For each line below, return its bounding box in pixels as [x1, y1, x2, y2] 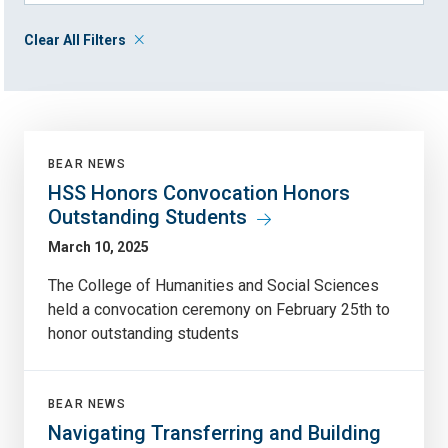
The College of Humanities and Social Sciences [48, 275, 379, 295]
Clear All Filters [24, 31, 126, 48]
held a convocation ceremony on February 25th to [48, 299, 390, 319]
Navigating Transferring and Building [48, 420, 381, 445]
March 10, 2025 [48, 238, 149, 255]
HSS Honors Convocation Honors [48, 180, 350, 205]
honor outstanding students [48, 323, 239, 343]
